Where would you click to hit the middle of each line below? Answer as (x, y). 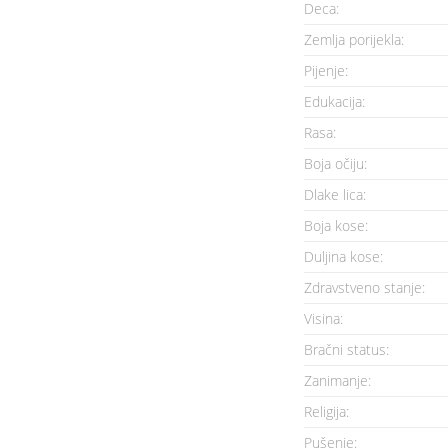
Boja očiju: (335, 163)
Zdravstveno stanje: (364, 287)
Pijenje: (326, 70)
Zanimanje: (337, 380)
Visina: (323, 318)
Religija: (326, 411)
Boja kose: (336, 225)
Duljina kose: (343, 256)
